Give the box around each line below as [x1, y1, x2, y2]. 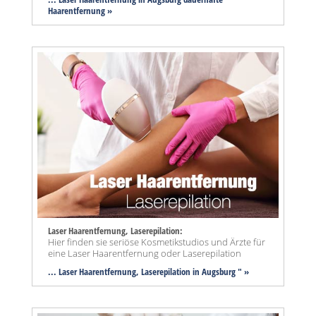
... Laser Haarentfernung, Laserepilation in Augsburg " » [48, 265, 249, 278]
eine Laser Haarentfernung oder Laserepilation [48, 246, 241, 260]
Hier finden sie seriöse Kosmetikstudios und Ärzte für [48, 235, 265, 248]
